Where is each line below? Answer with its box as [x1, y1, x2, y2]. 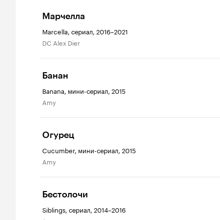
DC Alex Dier [47, 37, 80, 48]
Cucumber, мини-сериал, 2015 [42, 145, 136, 155]
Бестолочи [42, 189, 88, 200]
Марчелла [42, 11, 85, 22]
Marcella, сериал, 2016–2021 [42, 26, 128, 36]
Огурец [42, 130, 74, 141]
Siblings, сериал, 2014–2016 [42, 204, 126, 215]
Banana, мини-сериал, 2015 [42, 85, 126, 96]
